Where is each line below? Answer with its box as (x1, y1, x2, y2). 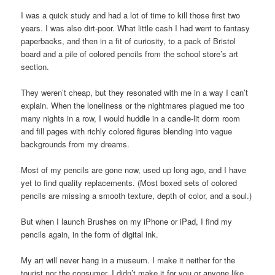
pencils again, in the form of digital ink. (21, 228, 159, 240)
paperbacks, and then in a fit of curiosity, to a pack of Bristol (21, 34, 236, 47)
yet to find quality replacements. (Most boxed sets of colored (21, 176, 238, 188)
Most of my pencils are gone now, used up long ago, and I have (21, 163, 247, 176)
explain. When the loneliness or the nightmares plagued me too (21, 99, 245, 111)
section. (21, 60, 50, 72)
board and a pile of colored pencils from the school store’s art (21, 47, 239, 60)
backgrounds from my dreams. (21, 137, 130, 150)
